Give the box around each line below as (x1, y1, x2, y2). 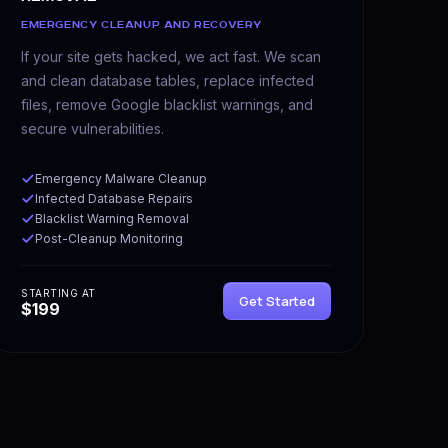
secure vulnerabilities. (21, 119, 164, 137)
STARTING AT (21, 286, 96, 299)
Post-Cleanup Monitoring (35, 230, 183, 246)
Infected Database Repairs (35, 190, 193, 206)
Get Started (239, 291, 315, 310)
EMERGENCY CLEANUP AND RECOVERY (21, 18, 262, 31)
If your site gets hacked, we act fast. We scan (21, 47, 321, 65)
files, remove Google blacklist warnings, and (21, 95, 313, 113)
